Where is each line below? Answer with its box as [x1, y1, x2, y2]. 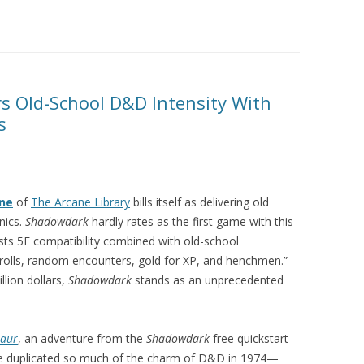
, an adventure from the [18, 331, 146, 346]
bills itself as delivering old [130, 194, 269, 210]
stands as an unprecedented [132, 272, 284, 288]
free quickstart [210, 331, 288, 346]
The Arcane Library [31, 194, 130, 210]
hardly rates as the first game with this [89, 214, 293, 229]
